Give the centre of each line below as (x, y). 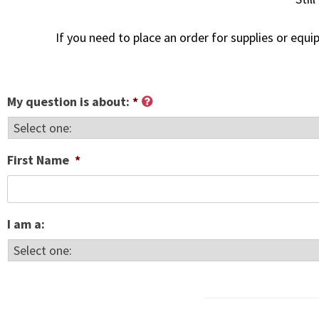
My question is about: (68, 101)
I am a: (26, 224)
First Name (38, 160)
